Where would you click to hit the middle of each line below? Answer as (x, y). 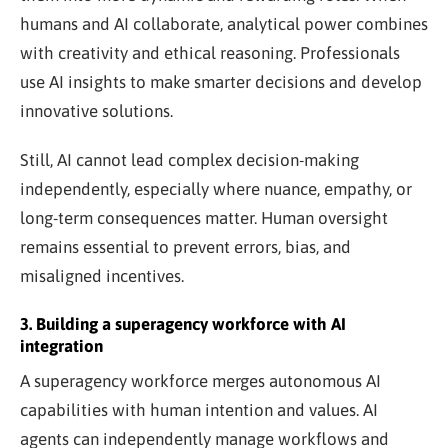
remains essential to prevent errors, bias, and (185, 246)
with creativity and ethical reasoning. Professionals (210, 52)
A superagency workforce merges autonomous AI (200, 380)
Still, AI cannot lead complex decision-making (189, 159)
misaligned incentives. (102, 275)
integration (61, 345)
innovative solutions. (96, 110)
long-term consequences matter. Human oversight (204, 217)
